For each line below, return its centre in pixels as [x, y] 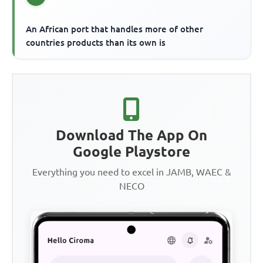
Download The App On [131, 136]
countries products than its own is [96, 43]
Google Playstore [131, 152]
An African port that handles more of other [115, 29]
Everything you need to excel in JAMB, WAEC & [131, 172]
